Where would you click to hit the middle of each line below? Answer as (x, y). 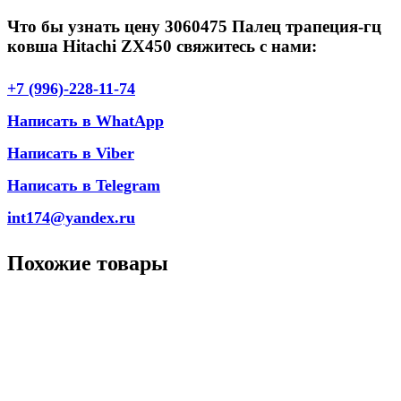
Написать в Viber (71, 154)
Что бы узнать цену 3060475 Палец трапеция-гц (194, 26)
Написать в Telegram (84, 186)
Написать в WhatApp (85, 121)
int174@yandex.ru (71, 218)
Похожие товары (88, 264)
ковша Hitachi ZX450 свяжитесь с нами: (162, 46)
